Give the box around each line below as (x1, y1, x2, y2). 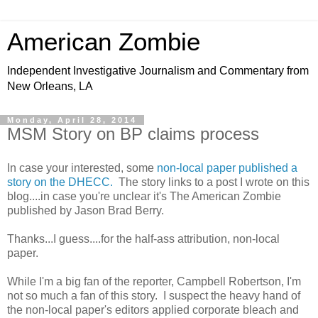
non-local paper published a (157, 161, 297, 174)
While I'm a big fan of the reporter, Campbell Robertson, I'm (7, 275, 301, 287)
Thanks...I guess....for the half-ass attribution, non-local (7, 232, 280, 245)
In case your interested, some (7, 161, 157, 174)
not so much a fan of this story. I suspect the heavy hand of (7, 289, 300, 302)
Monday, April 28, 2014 (7, 116, 137, 124)
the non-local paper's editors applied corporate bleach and (7, 303, 299, 316)
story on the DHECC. (7, 175, 113, 188)
